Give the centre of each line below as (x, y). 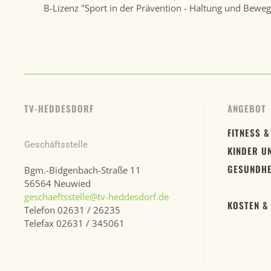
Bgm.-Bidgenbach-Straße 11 (83, 170)
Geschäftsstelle (56, 145)
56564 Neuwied (57, 183)
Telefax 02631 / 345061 (74, 223)
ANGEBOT (247, 108)
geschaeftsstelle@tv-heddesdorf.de (96, 197)
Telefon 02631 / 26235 (72, 210)
